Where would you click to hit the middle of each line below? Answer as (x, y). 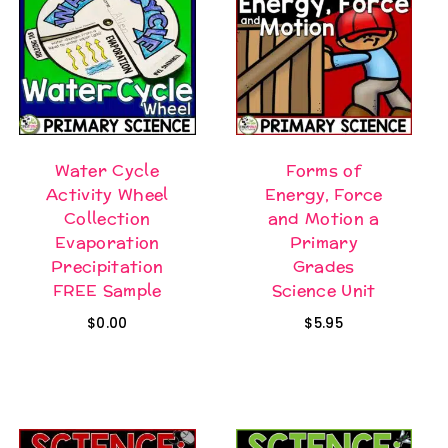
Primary (323, 242)
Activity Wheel (107, 194)
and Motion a (323, 218)
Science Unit (323, 290)
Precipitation (107, 266)
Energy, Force (323, 194)
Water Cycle (107, 170)
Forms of (324, 170)
